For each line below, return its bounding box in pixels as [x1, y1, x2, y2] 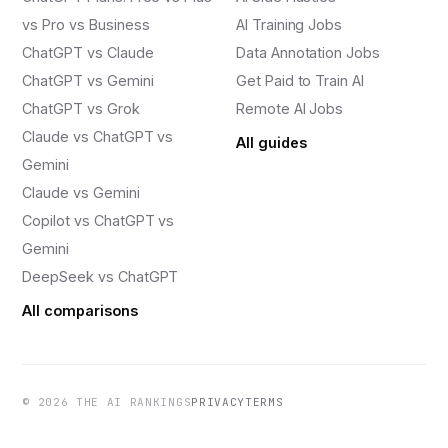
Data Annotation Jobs [236, 44, 380, 62]
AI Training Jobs [236, 16, 343, 34]
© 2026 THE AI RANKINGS [22, 394, 192, 409]
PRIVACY [191, 394, 245, 409]
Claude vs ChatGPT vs [22, 128, 174, 146]
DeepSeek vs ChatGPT [22, 268, 179, 286]
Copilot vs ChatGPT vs [22, 212, 175, 230]
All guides [236, 134, 307, 152]
